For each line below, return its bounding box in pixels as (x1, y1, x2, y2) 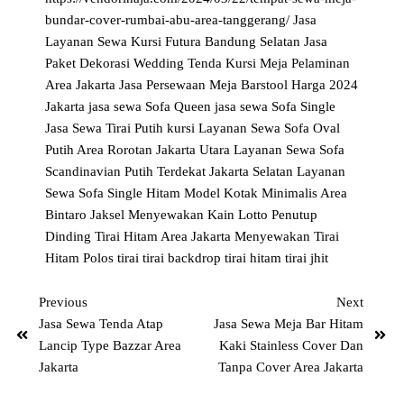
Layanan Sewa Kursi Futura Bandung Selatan (45, 34, 305, 50)
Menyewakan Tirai (234, 229, 340, 244)
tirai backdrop (142, 251, 225, 266)
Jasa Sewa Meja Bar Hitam (214, 317, 363, 332)
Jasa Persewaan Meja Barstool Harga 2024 (119, 78, 359, 93)
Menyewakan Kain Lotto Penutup (128, 207, 318, 223)
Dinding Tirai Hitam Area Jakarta (45, 229, 235, 244)
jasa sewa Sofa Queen (88, 99, 216, 115)
